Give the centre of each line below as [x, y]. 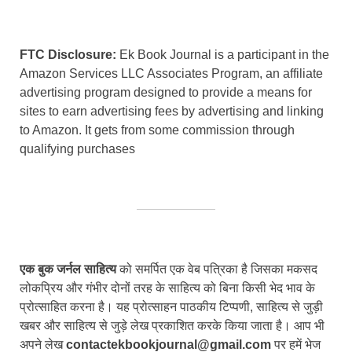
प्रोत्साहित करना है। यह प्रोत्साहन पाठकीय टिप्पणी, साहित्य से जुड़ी [171, 306]
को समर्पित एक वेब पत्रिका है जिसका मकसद [217, 269]
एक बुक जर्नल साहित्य [68, 269]
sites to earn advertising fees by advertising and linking [172, 111]
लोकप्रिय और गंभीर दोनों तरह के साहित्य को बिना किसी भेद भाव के [167, 288]
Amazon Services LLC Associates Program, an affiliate [171, 73]
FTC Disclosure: [68, 54]
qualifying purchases [77, 148]
